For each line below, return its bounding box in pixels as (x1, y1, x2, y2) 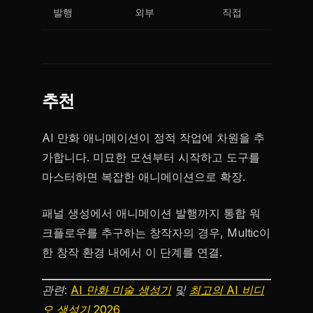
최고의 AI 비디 (189, 283, 264, 297)
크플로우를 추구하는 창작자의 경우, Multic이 (42, 226, 270, 240)
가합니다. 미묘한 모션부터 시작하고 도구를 (42, 150, 260, 164)
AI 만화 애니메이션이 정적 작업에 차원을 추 (42, 131, 265, 145)
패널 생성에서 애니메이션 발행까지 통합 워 (42, 206, 261, 220)
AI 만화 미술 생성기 (71, 283, 171, 297)
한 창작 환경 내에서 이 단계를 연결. (42, 245, 222, 259)
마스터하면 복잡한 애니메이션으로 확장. (42, 170, 245, 184)
